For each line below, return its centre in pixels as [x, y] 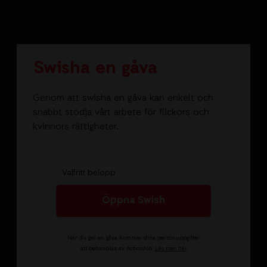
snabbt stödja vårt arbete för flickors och [121, 113]
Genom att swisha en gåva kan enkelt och [123, 99]
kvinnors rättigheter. [76, 127]
